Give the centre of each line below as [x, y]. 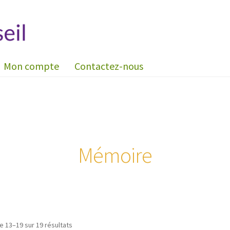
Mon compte [32, 66]
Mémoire [115, 155]
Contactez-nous [109, 66]
